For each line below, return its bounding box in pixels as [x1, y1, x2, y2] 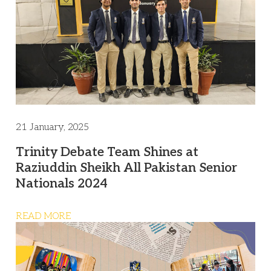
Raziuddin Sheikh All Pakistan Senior [16, 160, 237, 175]
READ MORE [16, 210, 71, 221]
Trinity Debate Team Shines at [16, 144, 198, 160]
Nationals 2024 [16, 175, 108, 191]
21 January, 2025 [16, 121, 89, 133]
